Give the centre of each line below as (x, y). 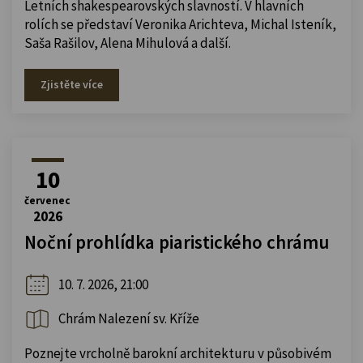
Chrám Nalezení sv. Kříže (129, 319)
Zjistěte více (72, 84)
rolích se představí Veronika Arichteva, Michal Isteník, (180, 24)
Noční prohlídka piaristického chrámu (177, 241)
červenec (47, 200)
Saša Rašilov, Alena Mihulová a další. (128, 43)
